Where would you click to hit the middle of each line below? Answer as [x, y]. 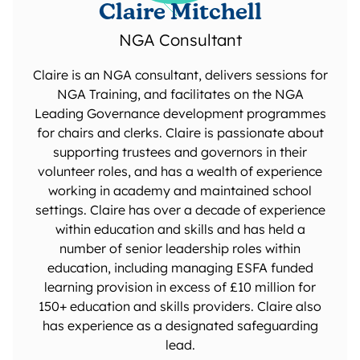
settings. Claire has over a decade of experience [180, 209]
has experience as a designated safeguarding [180, 325]
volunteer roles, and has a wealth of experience [180, 171]
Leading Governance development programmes [180, 113]
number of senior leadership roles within [180, 248]
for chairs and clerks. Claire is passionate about [180, 132]
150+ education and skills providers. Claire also [180, 306]
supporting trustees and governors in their [180, 151]
